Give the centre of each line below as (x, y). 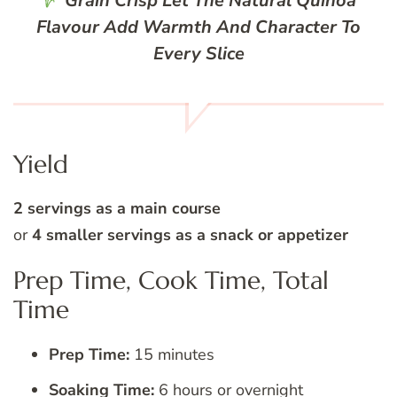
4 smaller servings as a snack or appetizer (190, 235)
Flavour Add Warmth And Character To (198, 27)
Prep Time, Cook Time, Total (171, 281)
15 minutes (172, 354)
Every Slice (198, 53)
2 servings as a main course (117, 209)
